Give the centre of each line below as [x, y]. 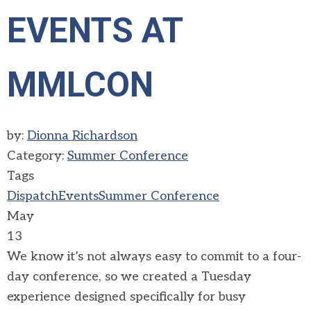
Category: [37, 156]
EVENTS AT [95, 31]
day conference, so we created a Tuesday [129, 277]
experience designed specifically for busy [126, 297]
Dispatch [33, 196]
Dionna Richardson [82, 136]
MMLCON [80, 85]
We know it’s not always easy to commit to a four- [154, 257]
